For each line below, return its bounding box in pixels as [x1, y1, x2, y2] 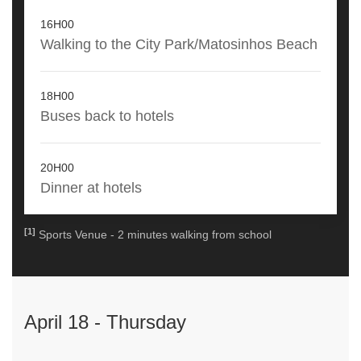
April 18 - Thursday [24, 311, 186, 334]
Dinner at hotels [40, 179, 142, 197]
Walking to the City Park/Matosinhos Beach [40, 35, 317, 53]
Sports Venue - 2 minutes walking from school [35, 228, 272, 242]
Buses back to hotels [40, 107, 174, 125]
